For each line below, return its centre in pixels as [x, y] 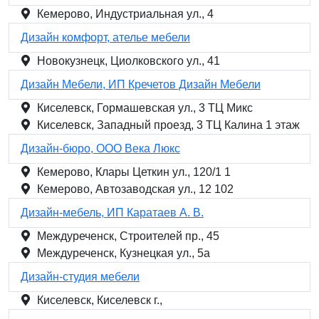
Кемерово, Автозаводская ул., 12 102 [135, 189]
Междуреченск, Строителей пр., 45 [128, 236]
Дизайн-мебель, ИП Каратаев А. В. [112, 213]
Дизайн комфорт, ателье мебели [105, 37]
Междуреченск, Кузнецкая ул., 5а [124, 253]
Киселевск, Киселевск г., [100, 300]
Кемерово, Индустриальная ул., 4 [125, 14]
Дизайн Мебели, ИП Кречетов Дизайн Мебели [141, 84]
